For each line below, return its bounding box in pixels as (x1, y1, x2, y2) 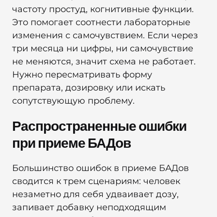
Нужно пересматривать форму (12, 69, 152, 80)
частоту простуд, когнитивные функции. (12, 3, 194, 15)
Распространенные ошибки (12, 117, 186, 136)
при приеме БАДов (12, 134, 131, 153)
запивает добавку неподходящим (12, 202, 166, 213)
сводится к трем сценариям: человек (12, 176, 180, 187)
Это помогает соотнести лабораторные (12, 16, 190, 28)
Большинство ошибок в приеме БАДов (12, 163, 189, 174)
